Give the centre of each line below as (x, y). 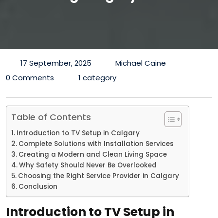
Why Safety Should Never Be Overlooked (88, 165)
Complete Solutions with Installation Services (96, 144)
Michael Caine (141, 63)
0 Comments (30, 77)
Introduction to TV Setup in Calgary (78, 133)
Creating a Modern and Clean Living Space (92, 154)
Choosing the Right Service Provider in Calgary (98, 176)
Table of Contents (51, 117)
